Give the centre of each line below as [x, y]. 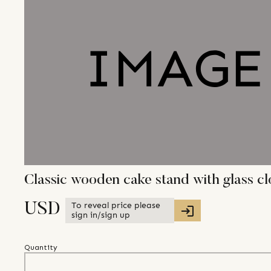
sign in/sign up [101, 215]
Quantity [41, 248]
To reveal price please [116, 206]
